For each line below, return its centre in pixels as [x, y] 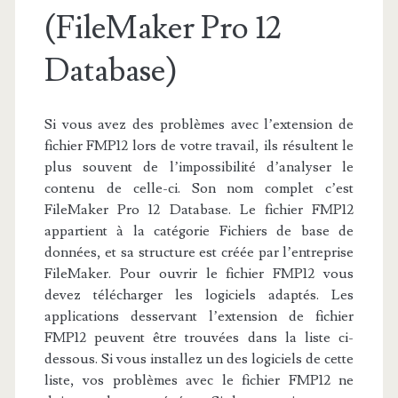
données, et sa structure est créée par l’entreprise [199, 252]
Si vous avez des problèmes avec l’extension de [199, 124]
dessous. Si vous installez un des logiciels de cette [199, 359]
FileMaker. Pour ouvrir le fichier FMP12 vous [199, 274]
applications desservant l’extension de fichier [199, 316]
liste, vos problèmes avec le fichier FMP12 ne [199, 380]
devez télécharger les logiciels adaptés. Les [199, 295]
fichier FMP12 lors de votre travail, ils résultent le [199, 146]
